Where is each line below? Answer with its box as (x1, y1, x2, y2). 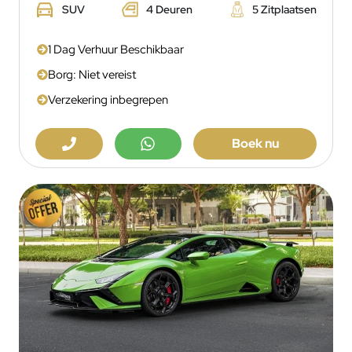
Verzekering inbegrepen (48, 91, 168, 108)
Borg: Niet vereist (48, 66, 136, 82)
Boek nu (231, 134, 279, 152)
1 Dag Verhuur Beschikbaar (48, 41, 184, 57)
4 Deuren (146, 2, 193, 16)
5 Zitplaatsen (252, 2, 317, 16)
